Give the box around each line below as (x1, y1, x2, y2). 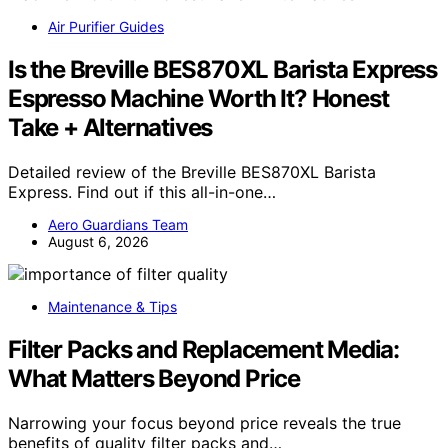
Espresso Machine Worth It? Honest (8, 84, 389, 114)
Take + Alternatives (8, 113, 213, 143)
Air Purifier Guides (48, 18, 164, 36)
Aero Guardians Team (48, 216, 188, 234)
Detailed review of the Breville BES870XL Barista (8, 162, 376, 183)
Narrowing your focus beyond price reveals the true (8, 413, 401, 434)
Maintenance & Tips (48, 298, 177, 316)
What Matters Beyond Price (8, 364, 300, 394)
